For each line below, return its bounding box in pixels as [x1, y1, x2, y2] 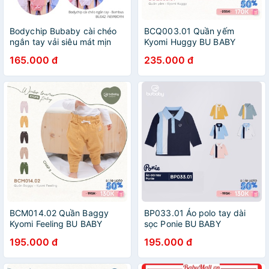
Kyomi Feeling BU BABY [10, 219, 103, 229]
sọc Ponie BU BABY [144, 219, 221, 229]
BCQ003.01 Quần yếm [144, 26, 234, 36]
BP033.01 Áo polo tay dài [144, 208, 246, 218]
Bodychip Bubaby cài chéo [10, 26, 117, 36]
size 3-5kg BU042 [10, 47, 83, 58]
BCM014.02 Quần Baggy [10, 208, 109, 218]
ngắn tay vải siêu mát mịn [10, 37, 112, 47]
